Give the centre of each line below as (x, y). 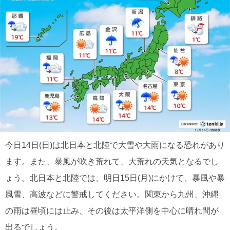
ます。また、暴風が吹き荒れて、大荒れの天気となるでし (112, 161)
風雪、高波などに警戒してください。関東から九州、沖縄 (112, 194)
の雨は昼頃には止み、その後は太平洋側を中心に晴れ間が (112, 211)
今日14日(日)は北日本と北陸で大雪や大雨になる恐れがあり (115, 145)
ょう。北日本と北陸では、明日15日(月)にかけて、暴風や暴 (115, 178)
